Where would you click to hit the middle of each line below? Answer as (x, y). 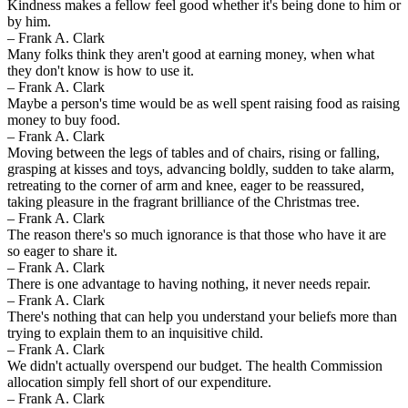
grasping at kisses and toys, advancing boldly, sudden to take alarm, (201, 168)
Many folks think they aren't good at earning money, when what (191, 54)
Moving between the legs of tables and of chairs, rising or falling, (194, 152)
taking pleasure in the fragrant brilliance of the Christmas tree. (184, 201)
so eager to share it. (62, 250)
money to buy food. (64, 119)
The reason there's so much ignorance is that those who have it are (197, 234)
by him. (29, 21)
